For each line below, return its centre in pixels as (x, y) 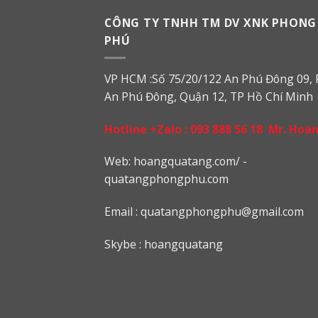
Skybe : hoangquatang (164, 244)
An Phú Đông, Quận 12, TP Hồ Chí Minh (209, 97)
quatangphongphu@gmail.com (222, 212)
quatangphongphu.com (166, 179)
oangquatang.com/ (190, 161)
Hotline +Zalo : (147, 129)
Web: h (122, 161)
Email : (122, 212)
